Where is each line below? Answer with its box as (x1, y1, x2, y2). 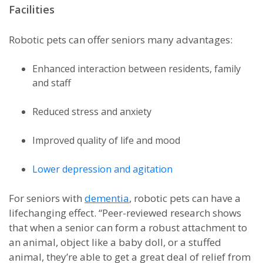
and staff (32, 76, 71, 89)
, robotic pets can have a (129, 191, 241, 205)
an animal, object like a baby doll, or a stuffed (9, 235, 221, 249)
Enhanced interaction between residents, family (32, 62, 241, 75)
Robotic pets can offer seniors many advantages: (9, 33, 232, 46)
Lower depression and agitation (32, 163, 173, 176)
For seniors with (9, 191, 85, 205)
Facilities (9, 2, 55, 16)
